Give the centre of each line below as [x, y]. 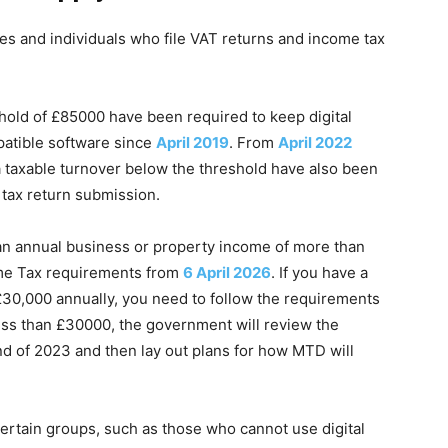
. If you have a [319, 272]
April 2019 [192, 142]
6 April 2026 [227, 272]
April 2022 [315, 142]
